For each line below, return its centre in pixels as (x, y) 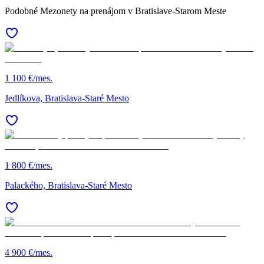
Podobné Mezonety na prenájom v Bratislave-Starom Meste (115, 11)
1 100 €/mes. (29, 78)
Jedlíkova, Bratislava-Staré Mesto (67, 98)
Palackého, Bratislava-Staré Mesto (68, 186)
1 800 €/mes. (29, 166)
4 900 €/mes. (29, 253)
